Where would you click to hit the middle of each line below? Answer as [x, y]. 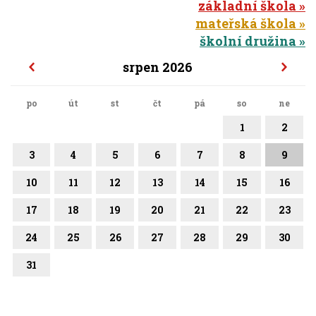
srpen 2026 [158, 67]
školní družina [248, 41]
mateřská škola [246, 24]
